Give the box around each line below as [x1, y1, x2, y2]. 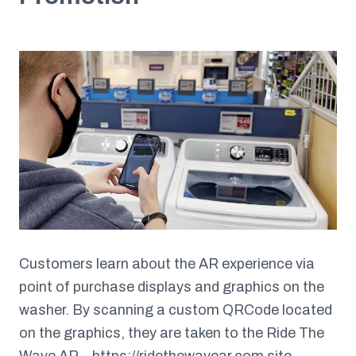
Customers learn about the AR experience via [19, 255, 315, 272]
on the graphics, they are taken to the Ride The [19, 324, 324, 341]
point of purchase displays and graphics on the [19, 278, 324, 295]
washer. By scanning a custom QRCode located [19, 301, 332, 318]
